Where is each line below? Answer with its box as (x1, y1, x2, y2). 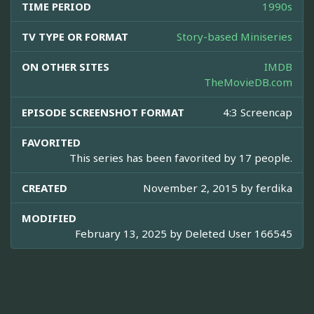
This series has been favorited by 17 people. (69, 151, 292, 165)
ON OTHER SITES (22, 60, 109, 74)
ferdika (256, 181, 292, 196)
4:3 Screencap (223, 105, 292, 120)
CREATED (22, 181, 67, 196)
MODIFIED (22, 211, 76, 226)
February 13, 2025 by (75, 226, 185, 241)
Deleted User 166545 (185, 226, 292, 241)
